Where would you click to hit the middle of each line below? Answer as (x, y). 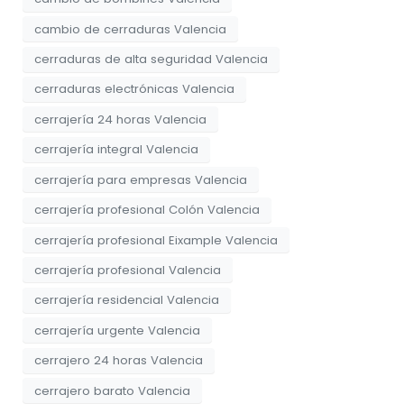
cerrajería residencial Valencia (127, 300)
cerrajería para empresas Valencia (141, 179)
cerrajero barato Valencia (112, 390)
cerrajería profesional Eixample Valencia (156, 240)
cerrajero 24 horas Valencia (119, 361)
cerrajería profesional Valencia (128, 270)
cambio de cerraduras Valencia (130, 29)
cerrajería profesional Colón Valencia (147, 210)
